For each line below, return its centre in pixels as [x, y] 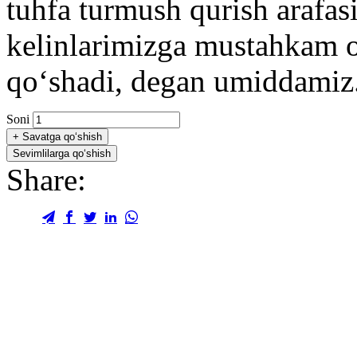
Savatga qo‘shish [61, 136]
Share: [46, 179]
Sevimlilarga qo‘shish [62, 153]
